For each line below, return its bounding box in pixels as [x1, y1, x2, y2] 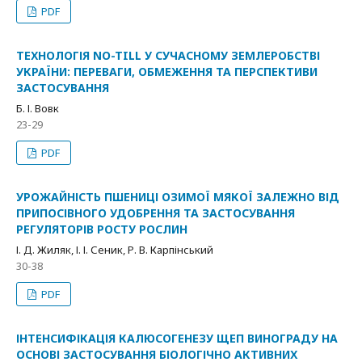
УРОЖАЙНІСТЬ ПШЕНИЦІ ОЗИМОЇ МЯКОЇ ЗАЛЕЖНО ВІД [16, 189, 339, 204]
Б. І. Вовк [16, 101, 59, 116]
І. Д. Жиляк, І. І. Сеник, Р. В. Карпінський [16, 242, 213, 257]
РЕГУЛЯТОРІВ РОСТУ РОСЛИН [16, 221, 187, 237]
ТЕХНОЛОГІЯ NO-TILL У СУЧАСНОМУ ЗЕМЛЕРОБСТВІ [16, 48, 320, 63]
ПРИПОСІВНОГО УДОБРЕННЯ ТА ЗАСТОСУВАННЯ [16, 205, 295, 221]
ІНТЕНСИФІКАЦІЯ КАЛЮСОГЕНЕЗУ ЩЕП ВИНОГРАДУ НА [16, 330, 338, 346]
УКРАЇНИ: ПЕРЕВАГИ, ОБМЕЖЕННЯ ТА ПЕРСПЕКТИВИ [16, 64, 318, 79]
